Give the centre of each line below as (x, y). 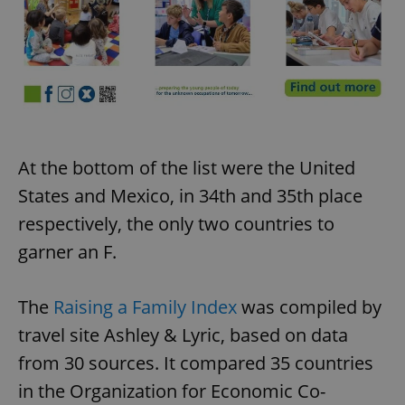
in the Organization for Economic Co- (172, 391)
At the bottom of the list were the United (187, 167)
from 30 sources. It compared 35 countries (196, 363)
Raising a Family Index (145, 306)
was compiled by (309, 306)
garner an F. (67, 251)
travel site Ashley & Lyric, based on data (183, 334)
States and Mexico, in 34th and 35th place (190, 195)
